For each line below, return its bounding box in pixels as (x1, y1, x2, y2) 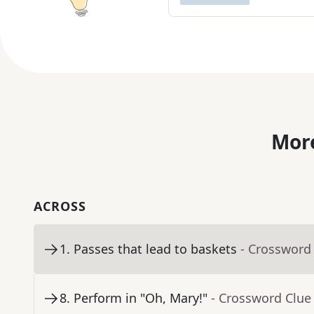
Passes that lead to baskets (74, 240, 237, 258)
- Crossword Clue (211, 289, 311, 307)
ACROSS (34, 198, 86, 215)
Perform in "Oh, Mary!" (74, 289, 207, 307)
